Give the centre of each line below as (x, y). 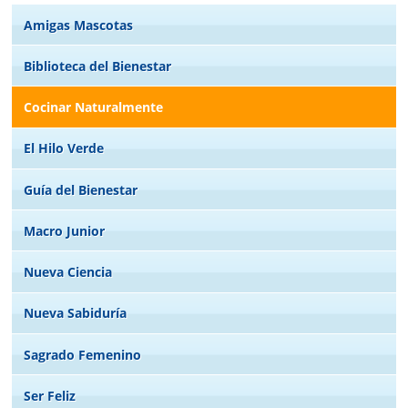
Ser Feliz (50, 395)
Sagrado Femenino (83, 354)
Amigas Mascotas (79, 25)
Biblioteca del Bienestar (98, 66)
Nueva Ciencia (68, 272)
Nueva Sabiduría (76, 313)
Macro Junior (65, 230)
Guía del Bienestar (81, 189)
